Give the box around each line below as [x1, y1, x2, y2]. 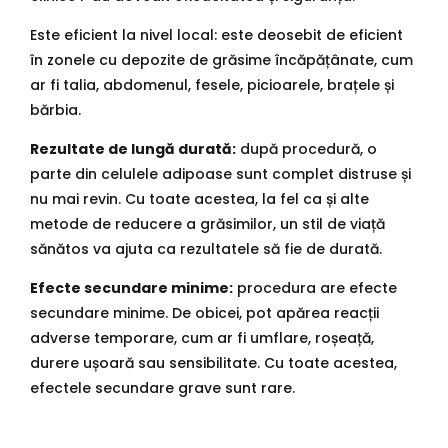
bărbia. [30, 99, 81, 120]
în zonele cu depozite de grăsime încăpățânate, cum [30, 49, 413, 70]
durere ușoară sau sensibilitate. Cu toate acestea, [30, 352, 397, 373]
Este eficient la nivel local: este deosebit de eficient [30, 24, 403, 45]
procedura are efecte [233, 277, 397, 298]
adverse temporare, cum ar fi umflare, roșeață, [30, 327, 374, 348]
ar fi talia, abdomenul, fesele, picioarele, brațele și [30, 74, 394, 95]
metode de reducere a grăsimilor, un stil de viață [30, 213, 385, 234]
